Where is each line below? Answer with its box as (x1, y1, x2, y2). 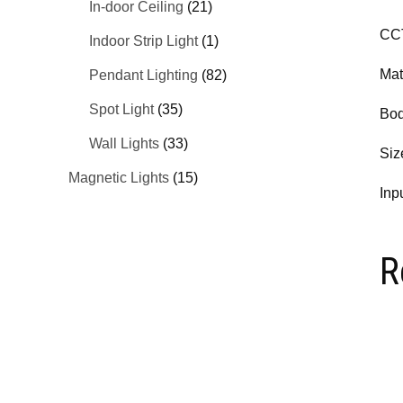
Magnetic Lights (68, 169, 170, 185)
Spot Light (88, 101, 154, 117)
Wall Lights (88, 135, 159, 151)
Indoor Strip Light (88, 32, 198, 49)
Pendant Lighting (88, 67, 198, 83)
